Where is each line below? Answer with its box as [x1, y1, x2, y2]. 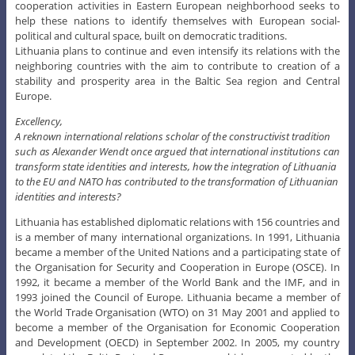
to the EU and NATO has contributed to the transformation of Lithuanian [14, 174, 338, 189]
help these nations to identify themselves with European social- [14, 13, 341, 28]
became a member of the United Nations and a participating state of [14, 244, 341, 259]
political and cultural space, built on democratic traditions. [14, 28, 287, 43]
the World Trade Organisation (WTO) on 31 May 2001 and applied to [14, 304, 341, 319]
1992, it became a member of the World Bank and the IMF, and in [14, 274, 341, 289]
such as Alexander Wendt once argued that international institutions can [14, 143, 340, 158]
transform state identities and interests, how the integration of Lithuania [14, 158, 336, 174]
